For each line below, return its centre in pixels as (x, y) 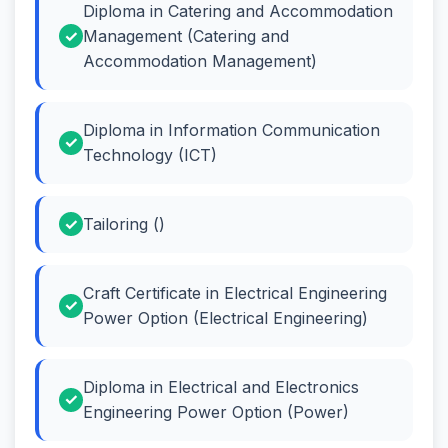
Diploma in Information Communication (231, 129)
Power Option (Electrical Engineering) (225, 317)
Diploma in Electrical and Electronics (221, 386)
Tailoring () (124, 223)
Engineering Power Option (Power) (216, 411)
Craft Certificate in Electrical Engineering (235, 292)
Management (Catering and (186, 35)
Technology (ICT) (150, 154)
